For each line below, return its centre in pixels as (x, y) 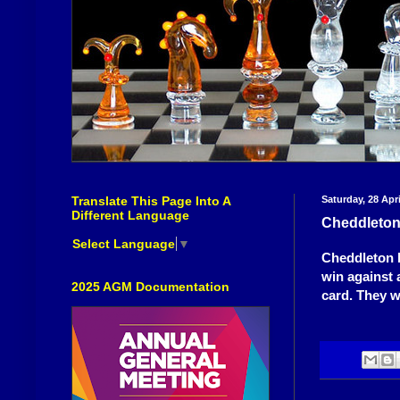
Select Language (124, 243)
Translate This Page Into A (151, 201)
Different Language (130, 216)
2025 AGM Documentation (150, 286)
